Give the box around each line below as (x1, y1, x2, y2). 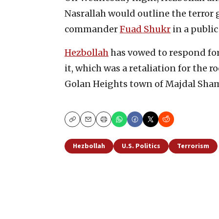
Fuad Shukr (120, 23, 171, 35)
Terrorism (177, 141, 209, 151)
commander (65, 23, 120, 35)
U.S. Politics (122, 141, 160, 151)
